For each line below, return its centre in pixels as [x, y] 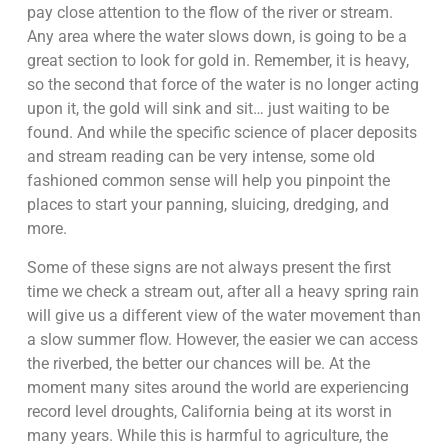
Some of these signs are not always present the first [208, 267]
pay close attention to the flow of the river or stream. [209, 13]
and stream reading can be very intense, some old [200, 157]
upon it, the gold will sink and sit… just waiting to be [207, 109]
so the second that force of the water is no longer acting [222, 85]
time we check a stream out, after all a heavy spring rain [222, 291]
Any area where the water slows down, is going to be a [216, 37]
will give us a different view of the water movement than [223, 315]
